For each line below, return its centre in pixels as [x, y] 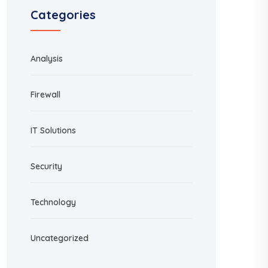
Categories [63, 15]
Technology [53, 202]
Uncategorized [60, 238]
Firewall [45, 95]
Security [46, 166]
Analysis [47, 59]
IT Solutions [53, 130]
